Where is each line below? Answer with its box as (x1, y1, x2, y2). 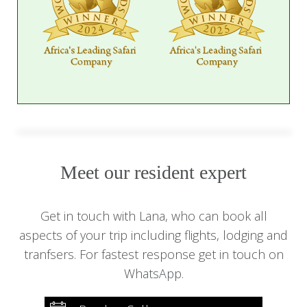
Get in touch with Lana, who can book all (40, 208, 267, 225)
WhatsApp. (123, 265, 184, 282)
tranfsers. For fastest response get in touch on (23, 246, 284, 263)
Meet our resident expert (60, 162, 247, 184)
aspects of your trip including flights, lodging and (19, 227, 288, 244)
